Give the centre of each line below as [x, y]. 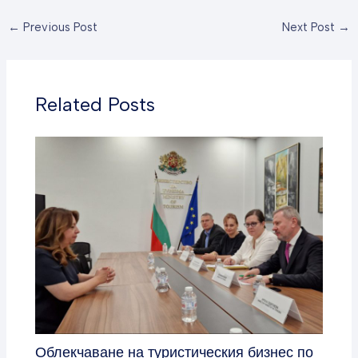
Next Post [310, 28]
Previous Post [58, 28]
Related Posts [95, 104]
